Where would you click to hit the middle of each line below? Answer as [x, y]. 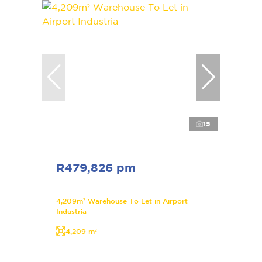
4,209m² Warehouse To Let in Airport [122, 200]
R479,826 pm [96, 167]
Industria [71, 211]
